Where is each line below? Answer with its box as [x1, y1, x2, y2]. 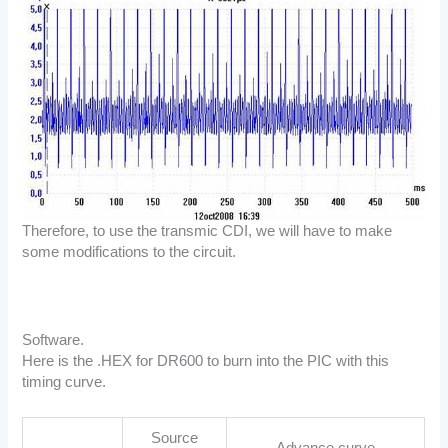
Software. [22, 332, 85, 349]
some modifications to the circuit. [22, 243, 237, 260]
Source [151, 429, 199, 446]
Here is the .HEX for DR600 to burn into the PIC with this [22, 353, 390, 370]
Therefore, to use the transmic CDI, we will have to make [22, 222, 393, 239]
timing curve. [22, 374, 107, 391]
